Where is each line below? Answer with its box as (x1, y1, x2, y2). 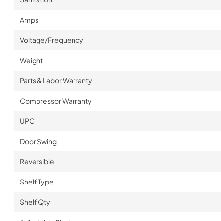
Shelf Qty (19, 197, 50, 206)
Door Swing (19, 137, 57, 146)
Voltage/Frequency (19, 36, 83, 44)
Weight (19, 56, 43, 65)
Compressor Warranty (19, 96, 92, 105)
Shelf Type (19, 177, 54, 186)
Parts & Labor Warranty (19, 76, 92, 85)
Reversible (19, 157, 54, 166)
